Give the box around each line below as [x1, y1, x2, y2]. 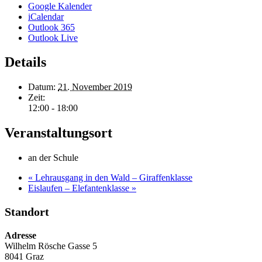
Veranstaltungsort [5, 125, 112, 141]
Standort [5, 205, 49, 219]
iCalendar [28, 11, 64, 22]
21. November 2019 [58, 82, 132, 92]
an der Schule [28, 153, 78, 163]
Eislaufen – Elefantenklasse [28, 183, 132, 194]
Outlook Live [28, 32, 78, 43]
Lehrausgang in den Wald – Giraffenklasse [33, 173, 192, 183]
